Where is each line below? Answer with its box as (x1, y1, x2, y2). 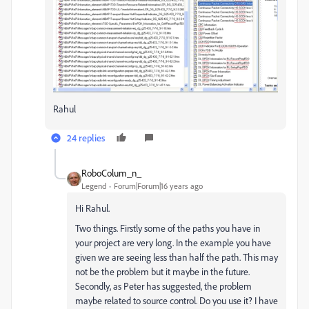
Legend (81, 181, 106, 192)
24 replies (67, 132, 105, 144)
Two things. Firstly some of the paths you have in (75, 222, 260, 235)
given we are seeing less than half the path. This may (75, 251, 278, 263)
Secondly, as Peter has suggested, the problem (75, 280, 252, 292)
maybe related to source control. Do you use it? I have (75, 295, 278, 307)
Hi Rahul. (75, 202, 110, 215)
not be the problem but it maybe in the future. (75, 266, 250, 278)
